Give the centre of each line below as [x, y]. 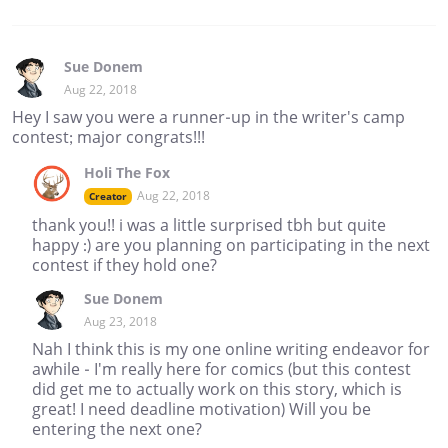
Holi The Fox [127, 173]
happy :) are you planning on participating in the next [231, 245]
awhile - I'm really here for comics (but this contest [221, 369]
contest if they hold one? [124, 265]
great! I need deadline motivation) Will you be [201, 409]
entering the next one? [117, 429]
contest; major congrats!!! [108, 137]
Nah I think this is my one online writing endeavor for [231, 349]
